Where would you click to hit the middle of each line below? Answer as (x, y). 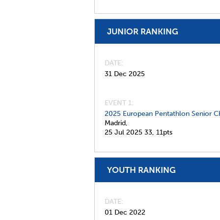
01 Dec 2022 (125, 212)
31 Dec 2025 (125, 74)
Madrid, (116, 123)
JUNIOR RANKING (143, 31)
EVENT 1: (119, 103)
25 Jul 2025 (124, 132)
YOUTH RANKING (141, 170)
